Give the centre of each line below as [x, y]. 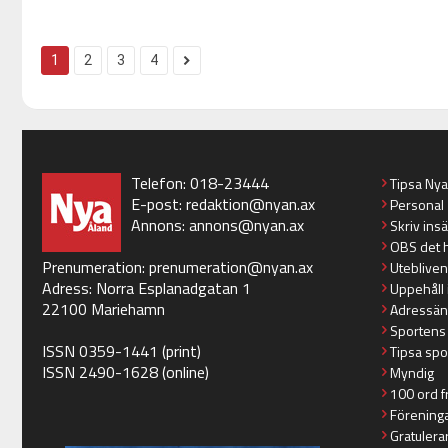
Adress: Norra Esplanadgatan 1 [146, 288]
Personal [416, 205]
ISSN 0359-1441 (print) [121, 351]
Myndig [411, 373]
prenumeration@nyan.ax [230, 267]
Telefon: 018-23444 [199, 183]
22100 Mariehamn [103, 309]
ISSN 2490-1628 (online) [125, 372]
